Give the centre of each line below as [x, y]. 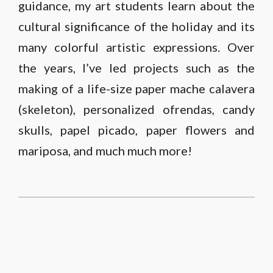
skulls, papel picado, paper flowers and [136, 130]
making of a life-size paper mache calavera [136, 88]
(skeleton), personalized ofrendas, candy [136, 109]
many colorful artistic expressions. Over [136, 47]
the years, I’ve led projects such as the [136, 68]
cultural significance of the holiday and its [136, 26]
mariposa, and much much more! [105, 151]
